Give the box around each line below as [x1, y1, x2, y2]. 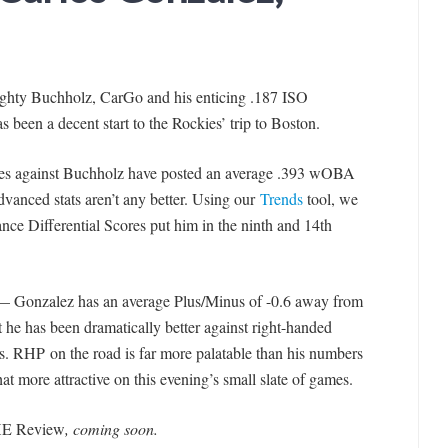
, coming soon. [64, 417, 158, 439]
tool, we [302, 187, 358, 209]
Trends [259, 187, 303, 209]
